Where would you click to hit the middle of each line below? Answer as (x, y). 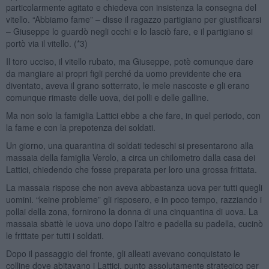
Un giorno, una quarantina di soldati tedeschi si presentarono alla (129, 145)
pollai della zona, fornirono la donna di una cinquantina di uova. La (132, 211)
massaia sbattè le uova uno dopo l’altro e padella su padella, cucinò (134, 223)
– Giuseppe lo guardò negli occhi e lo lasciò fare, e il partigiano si (129, 31)
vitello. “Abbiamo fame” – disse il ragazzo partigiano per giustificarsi (133, 19)
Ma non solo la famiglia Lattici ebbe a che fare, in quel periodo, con (133, 115)
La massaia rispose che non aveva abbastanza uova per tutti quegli (134, 187)
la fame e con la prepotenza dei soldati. (80, 127)
